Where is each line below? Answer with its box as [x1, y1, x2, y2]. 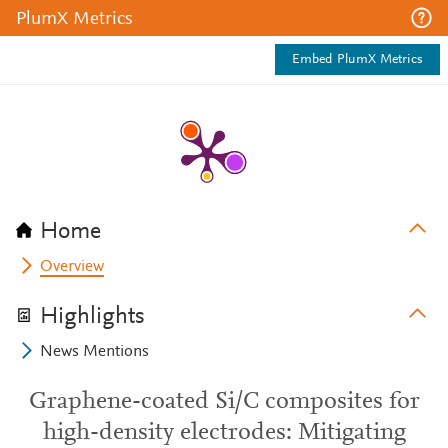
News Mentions [40, 344, 150, 360]
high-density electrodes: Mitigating [42, 421, 406, 445]
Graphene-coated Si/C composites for [28, 390, 420, 414]
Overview [40, 259, 105, 275]
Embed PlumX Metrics [292, 53, 423, 67]
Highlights [40, 305, 145, 329]
